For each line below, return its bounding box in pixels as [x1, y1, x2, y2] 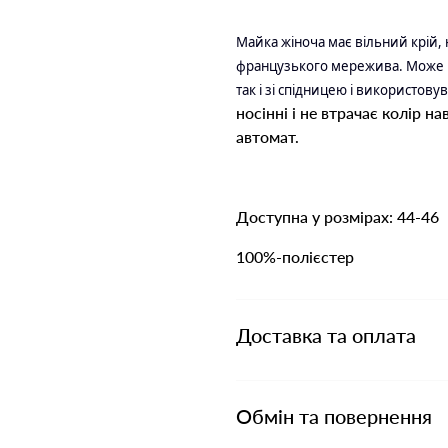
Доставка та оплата [236, 323, 416, 347]
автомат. [236, 127, 299, 146]
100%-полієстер [236, 247, 354, 266]
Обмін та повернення [236, 404, 432, 428]
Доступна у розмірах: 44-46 [236, 207, 439, 226]
